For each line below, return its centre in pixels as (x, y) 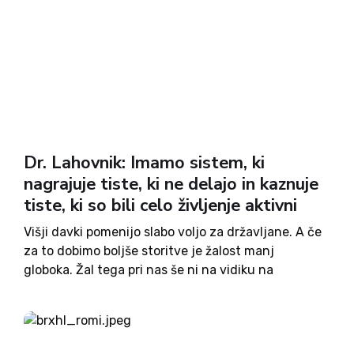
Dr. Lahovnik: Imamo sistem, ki (144, 163)
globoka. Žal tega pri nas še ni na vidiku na (149, 270)
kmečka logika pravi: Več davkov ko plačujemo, (160, 308)
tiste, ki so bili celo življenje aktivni (160, 205)
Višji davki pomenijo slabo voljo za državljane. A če (173, 232)
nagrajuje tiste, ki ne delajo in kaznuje (171, 184)
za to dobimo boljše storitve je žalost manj (149, 251)
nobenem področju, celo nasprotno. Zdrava (151, 289)
